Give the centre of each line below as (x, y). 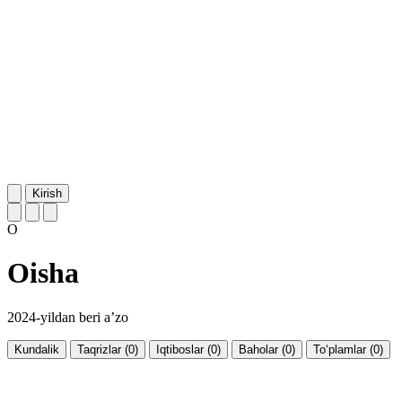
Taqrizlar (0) (108, 349)
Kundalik (37, 349)
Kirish (47, 193)
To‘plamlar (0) (348, 349)
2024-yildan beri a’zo (68, 317)
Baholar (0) (267, 349)
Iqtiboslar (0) (188, 349)
